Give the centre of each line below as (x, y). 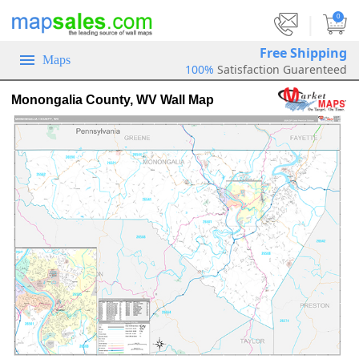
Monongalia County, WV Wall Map (113, 99)
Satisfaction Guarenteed (282, 69)
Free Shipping (303, 52)
